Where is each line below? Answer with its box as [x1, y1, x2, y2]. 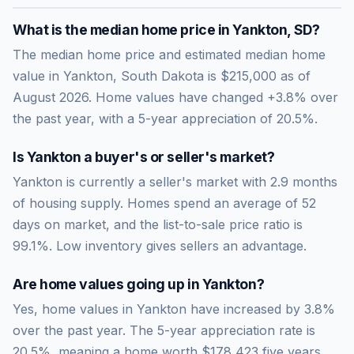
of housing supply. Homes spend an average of [13, 194, 302, 211]
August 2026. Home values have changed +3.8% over [13, 88, 338, 105]
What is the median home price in [13, 21, 233, 38]
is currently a [62, 173, 149, 190]
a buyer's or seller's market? [81, 148, 275, 165]
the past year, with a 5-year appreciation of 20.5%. [13, 110, 318, 126]
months [288, 173, 337, 190]
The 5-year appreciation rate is [126, 322, 315, 338]
